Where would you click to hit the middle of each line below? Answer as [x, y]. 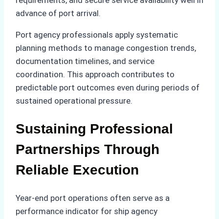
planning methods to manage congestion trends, [106, 48]
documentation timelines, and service [85, 61]
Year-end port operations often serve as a [93, 198]
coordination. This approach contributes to [95, 74]
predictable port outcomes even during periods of [108, 87]
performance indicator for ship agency [87, 211]
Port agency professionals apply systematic [97, 34]
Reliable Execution [77, 170]
